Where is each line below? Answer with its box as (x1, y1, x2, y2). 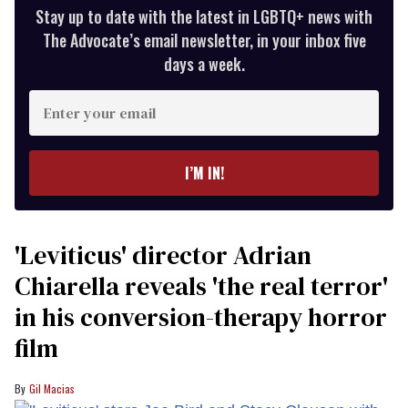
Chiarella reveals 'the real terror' (15, 268, 388, 303)
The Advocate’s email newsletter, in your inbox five (42, 27, 366, 52)
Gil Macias (29, 380, 75, 396)
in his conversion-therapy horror (15, 299, 387, 334)
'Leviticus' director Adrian (15, 237, 311, 272)
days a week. (163, 51, 245, 76)
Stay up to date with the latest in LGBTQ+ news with (36, 4, 372, 28)
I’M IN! (184, 161, 224, 184)
